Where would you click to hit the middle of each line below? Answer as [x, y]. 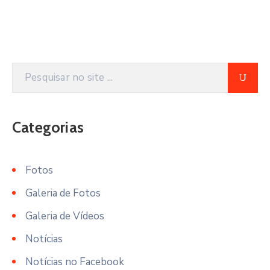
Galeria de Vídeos [65, 216]
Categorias [48, 127]
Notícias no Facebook [75, 262]
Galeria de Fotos [63, 193]
